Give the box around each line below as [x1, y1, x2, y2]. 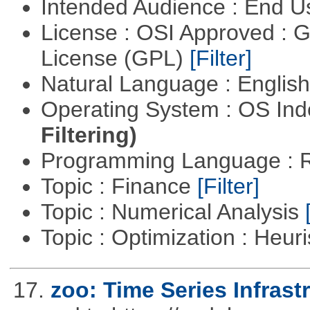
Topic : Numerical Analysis [40, 199, 305, 224]
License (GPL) [40, 45, 190, 71]
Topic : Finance [40, 173, 197, 199]
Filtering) [40, 122, 137, 147]
